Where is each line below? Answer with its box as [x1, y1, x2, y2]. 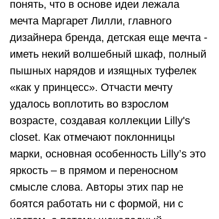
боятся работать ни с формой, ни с [10, 197, 183, 210]
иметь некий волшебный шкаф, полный [10, 48, 206, 60]
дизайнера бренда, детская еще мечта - [10, 31, 207, 44]
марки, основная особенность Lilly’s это [10, 148, 206, 160]
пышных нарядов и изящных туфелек [10, 65, 197, 77]
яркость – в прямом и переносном [10, 164, 178, 176]
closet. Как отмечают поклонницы [10, 131, 175, 143]
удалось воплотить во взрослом [10, 98, 169, 110]
